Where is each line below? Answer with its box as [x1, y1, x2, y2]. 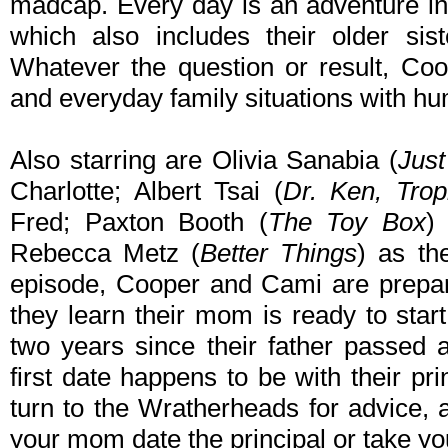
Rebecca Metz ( [10, 238, 201, 269]
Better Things [200, 238, 358, 269]
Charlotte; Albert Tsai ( [10, 176, 283, 207]
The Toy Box [267, 207, 426, 238]
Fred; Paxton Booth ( [10, 207, 268, 238]
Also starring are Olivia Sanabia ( [10, 145, 398, 176]
